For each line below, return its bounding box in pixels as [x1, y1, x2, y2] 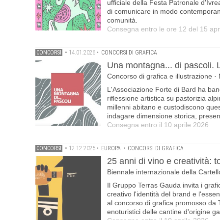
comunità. [107, 16, 137, 24]
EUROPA [101, 145, 121, 152]
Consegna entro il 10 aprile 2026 [107, 121, 209, 129]
